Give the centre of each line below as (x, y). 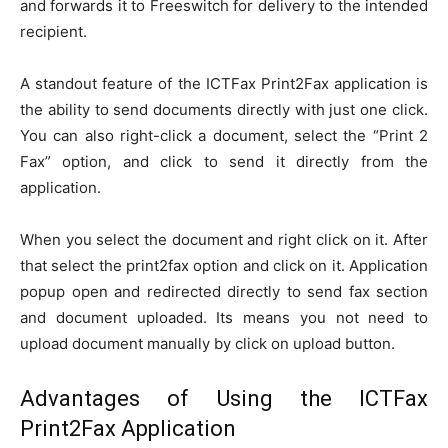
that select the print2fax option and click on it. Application (224, 266)
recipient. (53, 32)
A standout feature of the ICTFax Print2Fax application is (224, 84)
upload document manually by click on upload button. (207, 344)
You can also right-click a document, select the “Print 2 (224, 136)
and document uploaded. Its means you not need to (224, 318)
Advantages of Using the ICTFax (224, 399)
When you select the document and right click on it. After (224, 240)
